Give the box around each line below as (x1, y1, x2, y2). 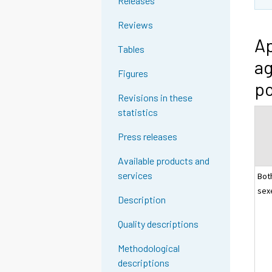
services (118, 169, 153, 182)
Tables (118, 43, 145, 55)
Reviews (118, 19, 154, 31)
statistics (118, 106, 158, 118)
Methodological (118, 242, 180, 254)
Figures (118, 67, 149, 80)
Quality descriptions (118, 218, 199, 230)
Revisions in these (118, 92, 193, 104)
